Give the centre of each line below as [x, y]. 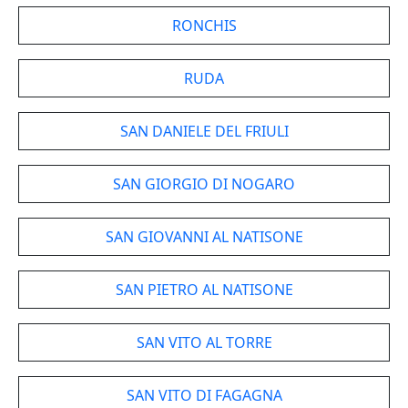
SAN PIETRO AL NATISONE [204, 290]
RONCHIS [204, 25]
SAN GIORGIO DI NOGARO [204, 184]
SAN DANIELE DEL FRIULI [204, 131]
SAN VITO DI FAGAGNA [204, 395]
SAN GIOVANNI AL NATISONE [204, 237]
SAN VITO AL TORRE [204, 342]
